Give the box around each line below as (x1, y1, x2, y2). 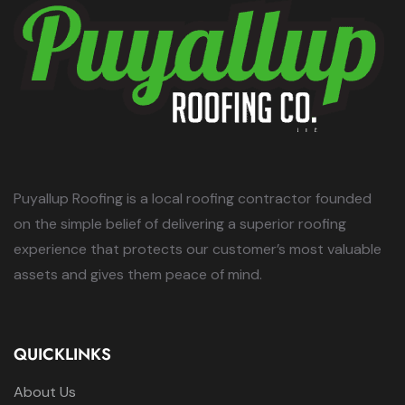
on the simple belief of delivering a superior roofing (14, 214, 346, 233)
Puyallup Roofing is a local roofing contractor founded (14, 189, 372, 208)
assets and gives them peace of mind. (14, 265, 262, 284)
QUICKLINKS (14, 343, 111, 366)
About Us (14, 382, 76, 401)
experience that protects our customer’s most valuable (14, 240, 381, 259)
